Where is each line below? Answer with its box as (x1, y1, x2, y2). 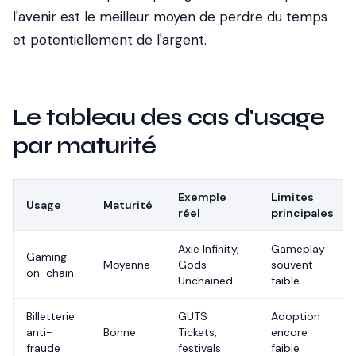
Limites (271, 190, 314, 204)
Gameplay (271, 242, 325, 256)
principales (271, 206, 334, 220)
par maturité (13, 131, 156, 160)
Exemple (178, 190, 226, 204)
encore (271, 325, 308, 339)
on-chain (26, 265, 74, 280)
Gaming (26, 250, 67, 264)
